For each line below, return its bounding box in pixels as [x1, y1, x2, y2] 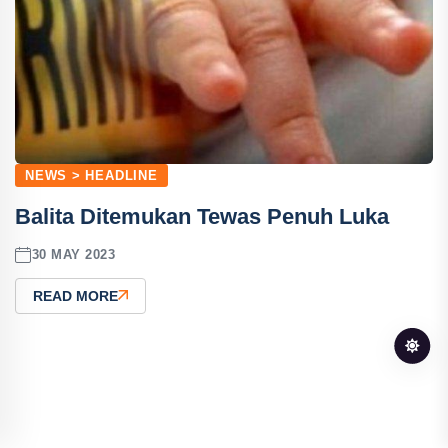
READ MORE [33, 287, 118, 304]
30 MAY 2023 [31, 247, 116, 263]
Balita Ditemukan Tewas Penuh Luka [15, 203, 389, 229]
